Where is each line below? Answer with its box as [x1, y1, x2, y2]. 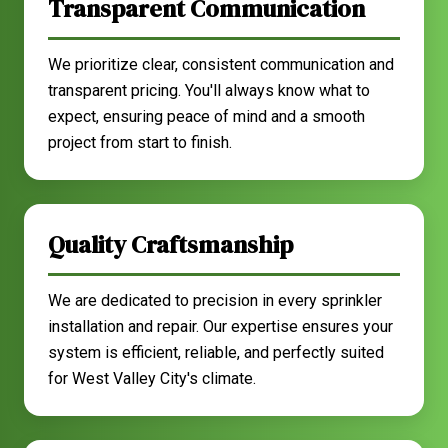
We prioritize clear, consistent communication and [48, 55, 394, 74]
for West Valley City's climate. [48, 369, 256, 388]
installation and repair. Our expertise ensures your [48, 317, 393, 336]
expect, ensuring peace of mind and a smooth [48, 107, 365, 126]
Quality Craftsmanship [48, 228, 293, 261]
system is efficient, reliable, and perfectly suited [48, 343, 384, 362]
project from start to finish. [48, 133, 232, 152]
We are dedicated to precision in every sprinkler [48, 291, 382, 310]
